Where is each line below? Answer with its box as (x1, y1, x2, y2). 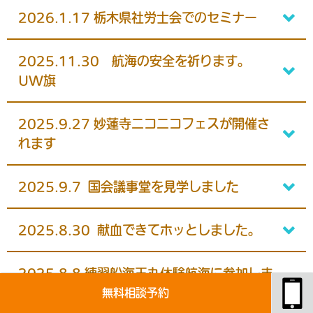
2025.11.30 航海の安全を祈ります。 (18, 54, 250, 68)
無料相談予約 (102, 287, 169, 298)
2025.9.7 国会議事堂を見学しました (18, 180, 239, 194)
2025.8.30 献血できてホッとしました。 (18, 224, 261, 237)
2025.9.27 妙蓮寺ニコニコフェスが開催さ (18, 117, 270, 131)
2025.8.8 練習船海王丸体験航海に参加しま (18, 267, 273, 280)
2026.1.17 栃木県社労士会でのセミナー (18, 11, 257, 24)
